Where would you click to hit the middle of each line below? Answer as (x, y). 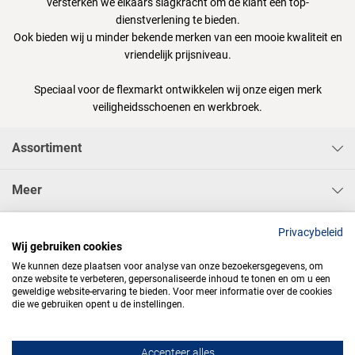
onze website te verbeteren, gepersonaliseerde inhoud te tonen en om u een (171, 279)
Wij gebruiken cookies (67, 246)
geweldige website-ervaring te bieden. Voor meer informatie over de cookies (172, 292)
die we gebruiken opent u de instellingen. (98, 304)
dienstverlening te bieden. (177, 20)
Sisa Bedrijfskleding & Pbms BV (102, 232)
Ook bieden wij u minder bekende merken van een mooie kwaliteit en (177, 38)
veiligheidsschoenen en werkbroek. (177, 107)
